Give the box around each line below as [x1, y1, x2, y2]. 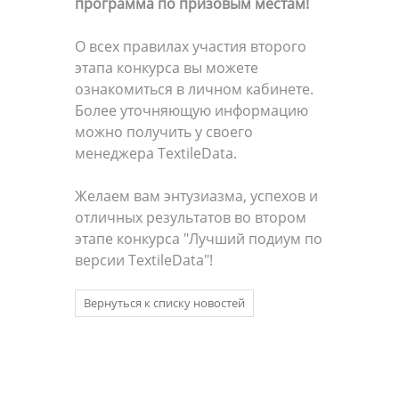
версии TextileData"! [75, 249, 213, 270]
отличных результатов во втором [75, 207, 306, 227]
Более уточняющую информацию [75, 100, 308, 120]
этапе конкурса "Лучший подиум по [75, 228, 322, 248]
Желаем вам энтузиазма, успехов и [75, 185, 318, 206]
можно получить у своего [75, 121, 253, 142]
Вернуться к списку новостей [84, 294, 245, 311]
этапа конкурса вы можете [75, 57, 258, 77]
